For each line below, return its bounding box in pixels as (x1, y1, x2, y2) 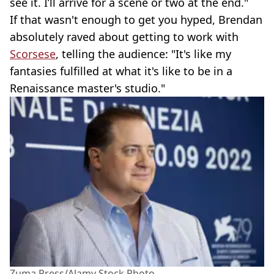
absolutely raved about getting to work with (10, 29, 239, 44)
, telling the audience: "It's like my (56, 46, 231, 61)
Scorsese (10, 46, 56, 61)
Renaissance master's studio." (10, 80, 165, 95)
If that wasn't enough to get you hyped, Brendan (10, 12, 262, 27)
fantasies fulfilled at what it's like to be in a (10, 63, 232, 78)
